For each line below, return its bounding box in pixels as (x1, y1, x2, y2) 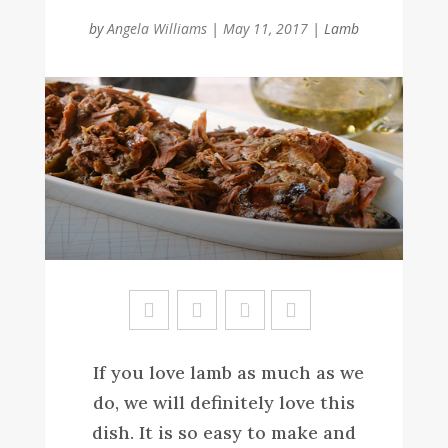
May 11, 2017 (222, 19, 308, 39)
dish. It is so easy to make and (91, 420, 356, 444)
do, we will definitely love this (92, 390, 355, 414)
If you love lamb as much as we (83, 360, 365, 384)
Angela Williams (106, 19, 207, 39)
